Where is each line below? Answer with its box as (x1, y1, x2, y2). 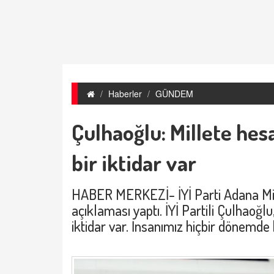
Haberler (108, 87, 142, 100)
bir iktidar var (72, 148, 196, 177)
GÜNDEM (155, 87, 193, 100)
